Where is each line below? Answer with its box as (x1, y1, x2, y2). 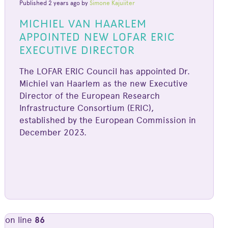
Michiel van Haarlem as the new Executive (19, 78, 188, 89)
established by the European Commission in (19, 115, 196, 126)
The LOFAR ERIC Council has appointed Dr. (19, 66, 190, 77)
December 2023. (19, 127, 87, 138)
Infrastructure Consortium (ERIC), (19, 103, 154, 113)
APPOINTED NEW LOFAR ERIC (19, 30, 176, 44)
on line (5, 215, 35, 225)
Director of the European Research (19, 91, 160, 101)
